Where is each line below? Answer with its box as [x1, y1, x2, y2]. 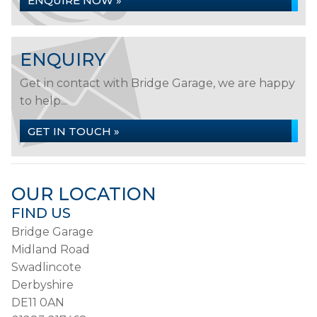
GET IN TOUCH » [28, 125, 120, 138]
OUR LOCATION [11, 183, 156, 204]
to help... [20, 94, 67, 108]
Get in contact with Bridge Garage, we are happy [20, 76, 295, 90]
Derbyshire [11, 278, 74, 292]
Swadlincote [11, 260, 81, 274]
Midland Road [11, 243, 90, 256]
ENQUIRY [20, 49, 105, 70]
